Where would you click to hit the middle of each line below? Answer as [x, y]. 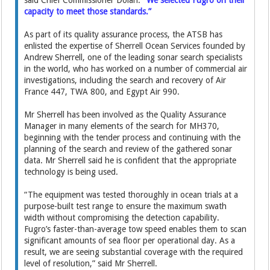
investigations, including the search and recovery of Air [125, 80]
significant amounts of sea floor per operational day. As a [130, 240]
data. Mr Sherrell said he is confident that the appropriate [130, 160]
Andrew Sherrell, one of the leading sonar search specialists [133, 57]
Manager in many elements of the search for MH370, [122, 126]
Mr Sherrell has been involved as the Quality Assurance [125, 115]
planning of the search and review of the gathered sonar [128, 149]
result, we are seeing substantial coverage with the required [134, 252]
